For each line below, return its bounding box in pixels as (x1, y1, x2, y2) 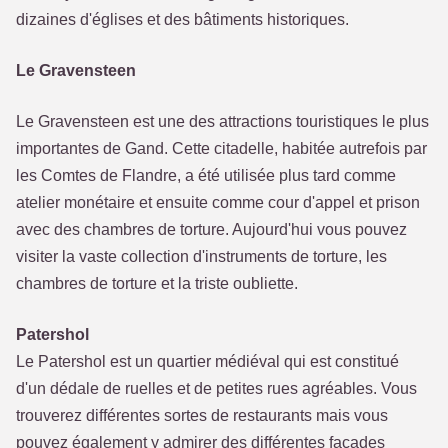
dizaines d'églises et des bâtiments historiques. (16, 11, 349, 28)
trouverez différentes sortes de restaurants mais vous (16, 407, 388, 424)
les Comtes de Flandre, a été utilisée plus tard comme (16, 167, 396, 184)
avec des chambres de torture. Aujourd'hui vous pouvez (16, 221, 407, 238)
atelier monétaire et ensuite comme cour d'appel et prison (16, 194, 420, 211)
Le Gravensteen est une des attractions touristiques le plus (16, 113, 429, 130)
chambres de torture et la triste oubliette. (16, 275, 298, 292)
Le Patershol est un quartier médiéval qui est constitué (16, 353, 399, 370)
